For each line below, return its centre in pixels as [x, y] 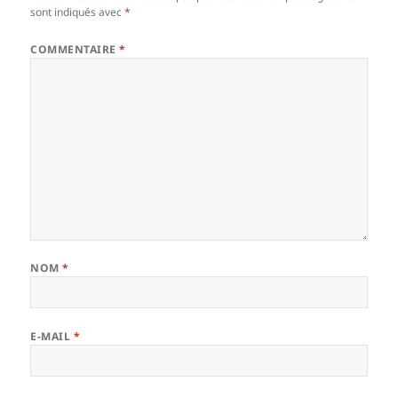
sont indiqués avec [78, 12]
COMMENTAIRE [75, 50]
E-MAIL [52, 336]
